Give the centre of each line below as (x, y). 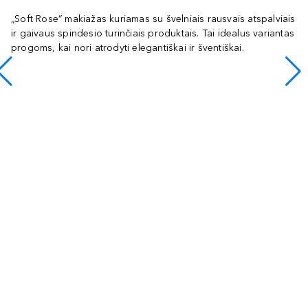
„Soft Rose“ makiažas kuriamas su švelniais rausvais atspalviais (153, 19)
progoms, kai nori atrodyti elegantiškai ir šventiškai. (128, 48)
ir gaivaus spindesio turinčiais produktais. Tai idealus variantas (153, 33)
